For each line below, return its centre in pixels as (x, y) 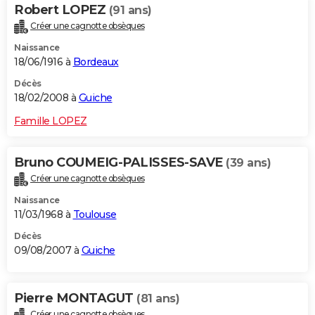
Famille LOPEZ (51, 121)
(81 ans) (158, 299)
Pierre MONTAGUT (75, 298)
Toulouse (95, 215)
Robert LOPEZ (62, 10)
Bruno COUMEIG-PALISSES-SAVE (120, 163)
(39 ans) (248, 163)
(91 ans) (130, 11)
